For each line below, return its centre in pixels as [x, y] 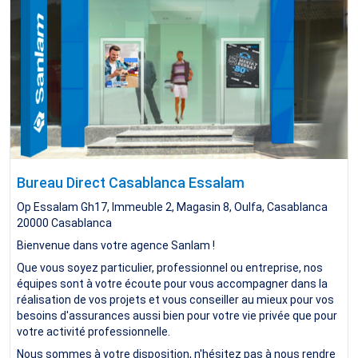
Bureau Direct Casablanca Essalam [131, 183]
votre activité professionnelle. [93, 332]
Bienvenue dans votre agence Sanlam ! [116, 246]
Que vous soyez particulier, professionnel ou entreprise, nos [170, 268]
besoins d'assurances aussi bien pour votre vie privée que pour [177, 316]
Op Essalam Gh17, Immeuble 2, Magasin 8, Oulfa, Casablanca [172, 207]
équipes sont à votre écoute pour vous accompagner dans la [172, 284]
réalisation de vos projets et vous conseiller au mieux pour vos [175, 300]
